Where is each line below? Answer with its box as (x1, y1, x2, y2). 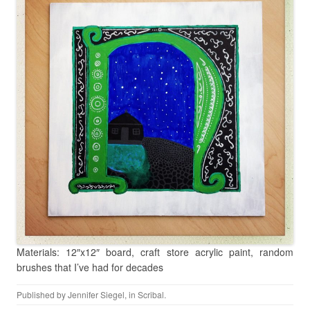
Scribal (138, 288, 164, 300)
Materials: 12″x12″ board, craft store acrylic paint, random (17, 244, 293, 259)
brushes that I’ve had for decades (17, 259, 163, 274)
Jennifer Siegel (68, 288, 125, 300)
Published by (17, 288, 68, 300)
